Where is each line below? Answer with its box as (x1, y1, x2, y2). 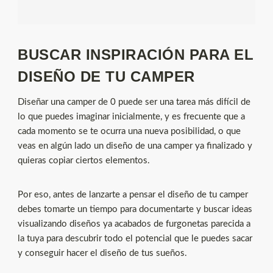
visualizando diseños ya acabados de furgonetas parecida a (18, 219, 250, 229)
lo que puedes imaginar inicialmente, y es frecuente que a (18, 112, 245, 121)
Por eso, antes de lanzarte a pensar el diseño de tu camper (18, 190, 248, 199)
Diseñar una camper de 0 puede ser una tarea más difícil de (18, 97, 250, 107)
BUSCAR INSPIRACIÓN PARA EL (18, 46, 253, 63)
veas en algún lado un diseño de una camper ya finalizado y (18, 141, 252, 151)
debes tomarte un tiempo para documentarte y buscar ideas (18, 205, 252, 214)
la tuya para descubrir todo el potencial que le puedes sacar (18, 234, 252, 243)
